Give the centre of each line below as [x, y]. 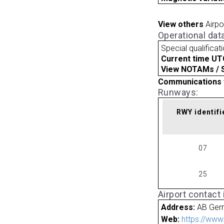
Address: [179, 207]
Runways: [178, 92]
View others [180, 24]
